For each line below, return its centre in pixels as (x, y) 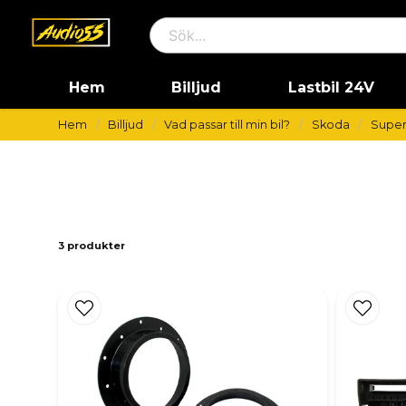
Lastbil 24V (331, 87)
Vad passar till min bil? (227, 125)
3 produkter (92, 246)
